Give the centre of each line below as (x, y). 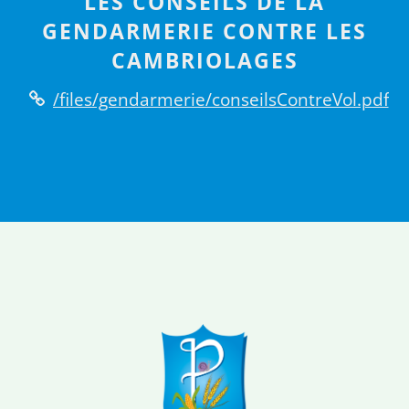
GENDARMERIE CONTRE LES (204, 31)
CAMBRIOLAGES (204, 61)
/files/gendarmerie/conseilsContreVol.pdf (220, 99)
